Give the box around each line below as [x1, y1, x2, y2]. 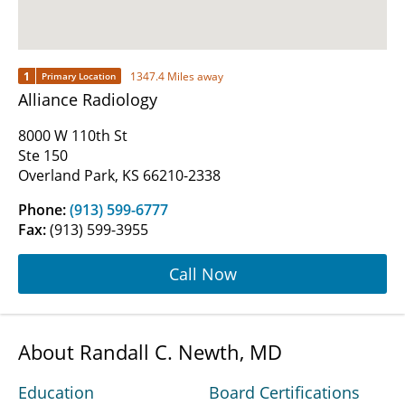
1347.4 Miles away [130, 68, 223, 84]
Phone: [18, 200, 70, 221]
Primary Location [42, 70, 116, 83]
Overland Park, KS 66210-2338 [18, 165, 221, 186]
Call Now [168, 262, 237, 285]
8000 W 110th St [18, 126, 127, 146]
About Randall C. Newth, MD [18, 338, 282, 366]
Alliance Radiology [18, 89, 157, 111]
